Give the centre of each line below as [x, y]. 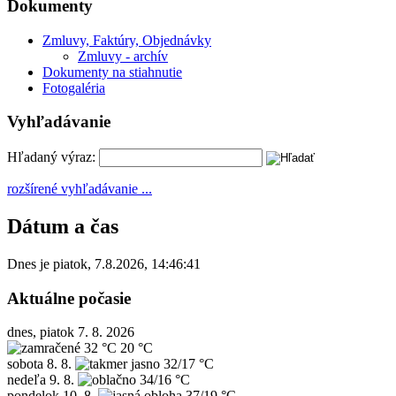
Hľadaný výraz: [51, 157]
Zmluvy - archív [123, 56]
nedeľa [27, 380]
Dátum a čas [63, 227]
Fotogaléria [74, 88]
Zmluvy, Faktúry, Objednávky [127, 40]
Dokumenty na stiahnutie [112, 72]
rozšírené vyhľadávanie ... [80, 189]
